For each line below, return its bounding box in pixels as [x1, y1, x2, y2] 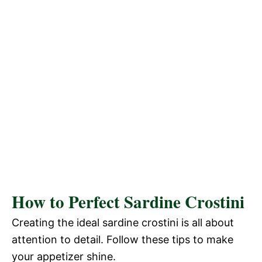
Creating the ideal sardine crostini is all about [12, 216, 234, 229]
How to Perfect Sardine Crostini [12, 189, 244, 214]
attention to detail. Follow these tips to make [12, 233, 233, 246]
